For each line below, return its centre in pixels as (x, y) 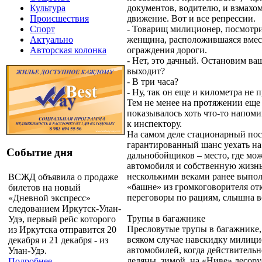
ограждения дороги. (167, 50)
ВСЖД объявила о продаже (63, 177)
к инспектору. (154, 123)
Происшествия (59, 19)
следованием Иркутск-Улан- (65, 208)
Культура (48, 8)
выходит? (146, 71)
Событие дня (39, 153)
